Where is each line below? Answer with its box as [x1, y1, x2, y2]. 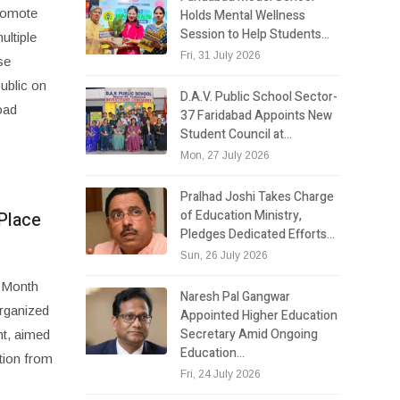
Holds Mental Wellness [180, 5, 306, 25]
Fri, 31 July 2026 [180, 48, 262, 62]
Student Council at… [180, 124, 293, 144]
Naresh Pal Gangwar [180, 287, 291, 306]
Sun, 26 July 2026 [180, 248, 269, 262]
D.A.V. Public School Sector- [180, 87, 338, 106]
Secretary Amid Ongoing [180, 324, 319, 344]
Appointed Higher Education [180, 305, 338, 325]
